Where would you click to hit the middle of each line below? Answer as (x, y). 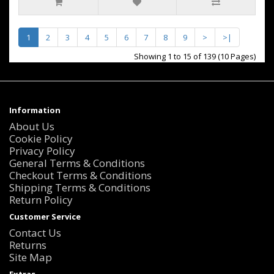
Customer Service (45, 217)
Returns (28, 245)
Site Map (31, 257)
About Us (32, 126)
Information (35, 110)
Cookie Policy (41, 139)
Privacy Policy (42, 151)
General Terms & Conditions (77, 163)
